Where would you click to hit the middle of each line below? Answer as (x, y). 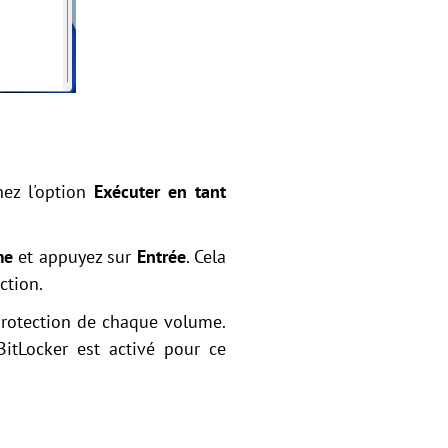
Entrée (161, 257)
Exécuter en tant (160, 192)
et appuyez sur (74, 257)
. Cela (206, 257)
